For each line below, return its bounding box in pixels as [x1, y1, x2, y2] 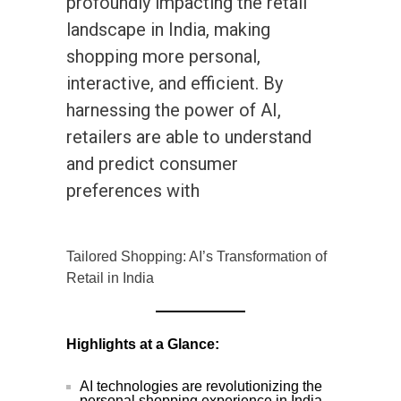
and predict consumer [66, 153, 238, 175]
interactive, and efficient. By [66, 73, 283, 95]
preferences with [66, 180, 200, 202]
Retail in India [66, 270, 154, 286]
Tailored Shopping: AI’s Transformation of [66, 249, 327, 265]
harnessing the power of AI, [66, 99, 281, 122]
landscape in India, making [66, 19, 270, 41]
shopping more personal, [66, 46, 260, 68]
